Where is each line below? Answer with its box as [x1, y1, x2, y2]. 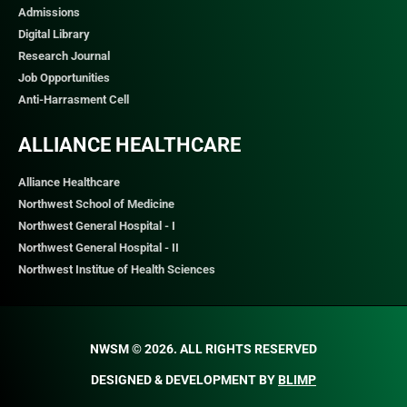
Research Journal [18, 49, 110, 64]
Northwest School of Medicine [18, 197, 174, 212]
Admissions [18, 5, 80, 20]
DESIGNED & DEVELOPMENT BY [91, 372, 278, 388]
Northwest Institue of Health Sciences [18, 263, 215, 277]
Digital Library [18, 27, 90, 42]
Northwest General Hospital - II [18, 241, 179, 255]
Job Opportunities [18, 71, 110, 85]
